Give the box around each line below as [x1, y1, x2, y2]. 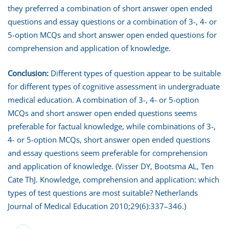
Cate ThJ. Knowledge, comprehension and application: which [8, 174, 219, 185]
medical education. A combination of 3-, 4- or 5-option [8, 95, 199, 105]
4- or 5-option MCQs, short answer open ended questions [8, 134, 210, 145]
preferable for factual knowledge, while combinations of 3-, [8, 121, 216, 131]
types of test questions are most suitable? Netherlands [8, 188, 198, 198]
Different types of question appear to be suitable [49, 68, 221, 78]
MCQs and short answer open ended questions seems [8, 108, 197, 118]
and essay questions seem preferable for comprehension [8, 148, 208, 158]
